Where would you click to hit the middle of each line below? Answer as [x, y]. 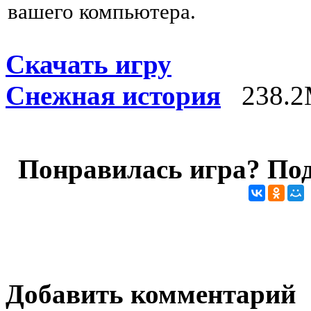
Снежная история [113, 95]
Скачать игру [89, 64]
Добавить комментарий [151, 294]
